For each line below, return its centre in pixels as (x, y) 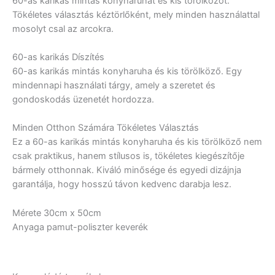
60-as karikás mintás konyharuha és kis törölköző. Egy (127, 71)
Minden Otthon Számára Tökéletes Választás (106, 128)
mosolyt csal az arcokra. (63, 29)
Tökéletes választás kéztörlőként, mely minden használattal (136, 14)
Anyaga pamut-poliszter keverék (80, 227)
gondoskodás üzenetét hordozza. (83, 99)
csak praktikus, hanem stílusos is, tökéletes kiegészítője (128, 156)
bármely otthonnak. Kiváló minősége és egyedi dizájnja (127, 170)
